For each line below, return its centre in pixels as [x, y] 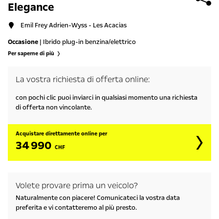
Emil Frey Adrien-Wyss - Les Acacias [74, 26]
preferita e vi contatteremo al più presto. [76, 208]
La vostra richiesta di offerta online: [83, 80]
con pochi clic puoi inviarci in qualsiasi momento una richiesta [107, 98]
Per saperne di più [31, 54]
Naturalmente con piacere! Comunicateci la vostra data [98, 198]
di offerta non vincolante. [54, 108]
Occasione [23, 42]
